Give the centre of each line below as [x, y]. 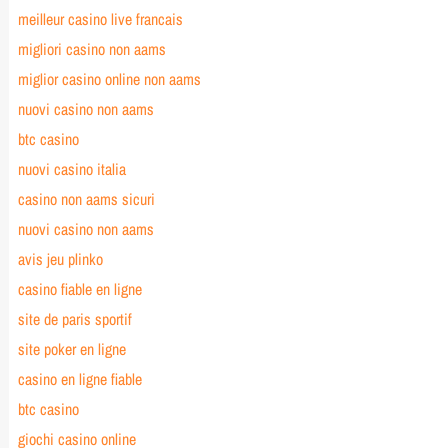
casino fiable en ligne [79, 289]
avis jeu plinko [60, 259]
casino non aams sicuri [86, 199]
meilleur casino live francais [100, 19]
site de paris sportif [74, 319]
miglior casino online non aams [109, 79]
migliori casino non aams [91, 49]
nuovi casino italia [71, 169]
